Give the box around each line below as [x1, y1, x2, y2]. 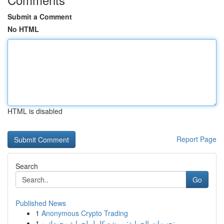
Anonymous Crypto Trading [41, 208, 128, 218]
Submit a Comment [7, 11, 72, 21]
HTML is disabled [7, 106, 62, 116]
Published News [15, 198, 66, 208]
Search [15, 161, 38, 171]
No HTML [7, 24, 39, 34]
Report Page [176, 134, 216, 144]
